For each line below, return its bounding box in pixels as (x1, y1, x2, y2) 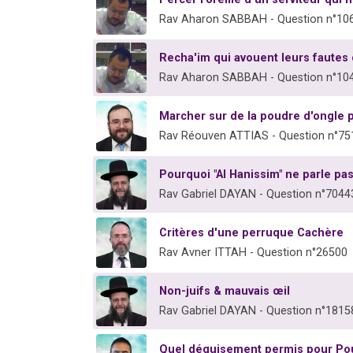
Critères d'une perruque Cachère (159, 225, 344, 240)
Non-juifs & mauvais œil (159, 284, 290, 298)
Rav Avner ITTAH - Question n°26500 (159, 245, 347, 259)
